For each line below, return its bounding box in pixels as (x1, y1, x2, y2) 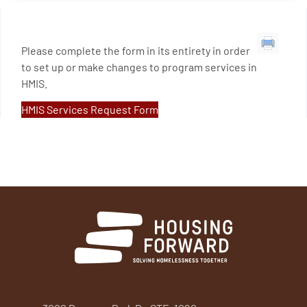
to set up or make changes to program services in (21, 60, 257, 73)
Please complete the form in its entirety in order (21, 44, 250, 57)
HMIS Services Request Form (21, 103, 158, 116)
